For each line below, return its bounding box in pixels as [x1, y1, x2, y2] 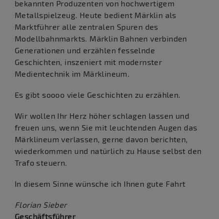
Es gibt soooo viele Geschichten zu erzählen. [15, 90, 181, 100]
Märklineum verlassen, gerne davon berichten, [15, 134, 188, 144]
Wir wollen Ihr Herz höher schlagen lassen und [15, 111, 189, 121]
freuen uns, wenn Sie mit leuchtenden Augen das [15, 123, 197, 132]
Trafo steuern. [15, 158, 67, 168]
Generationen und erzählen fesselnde [15, 45, 155, 55]
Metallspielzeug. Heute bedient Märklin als [15, 10, 176, 20]
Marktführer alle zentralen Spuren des [15, 22, 158, 32]
